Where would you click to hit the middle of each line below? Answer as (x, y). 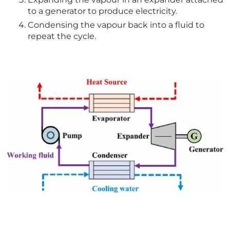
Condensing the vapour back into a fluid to (116, 25)
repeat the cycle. (62, 36)
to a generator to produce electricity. (102, 11)
